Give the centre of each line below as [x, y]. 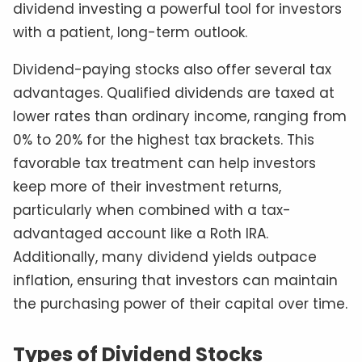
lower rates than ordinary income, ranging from [180, 117]
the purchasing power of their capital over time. [180, 304]
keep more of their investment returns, [147, 187]
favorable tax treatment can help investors [164, 164]
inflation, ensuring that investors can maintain [175, 281]
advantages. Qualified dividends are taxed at [174, 93]
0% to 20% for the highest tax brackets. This [164, 140]
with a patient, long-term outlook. [130, 33]
